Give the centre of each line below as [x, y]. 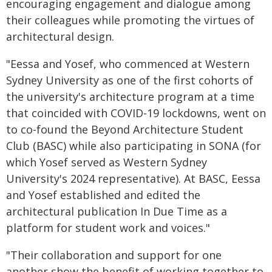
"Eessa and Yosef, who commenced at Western [128, 64]
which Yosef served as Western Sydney [107, 162]
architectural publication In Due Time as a [117, 211]
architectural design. [60, 36]
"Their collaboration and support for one [114, 255]
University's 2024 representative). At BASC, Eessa [133, 178]
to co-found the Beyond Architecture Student [125, 129]
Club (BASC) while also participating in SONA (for [134, 146]
